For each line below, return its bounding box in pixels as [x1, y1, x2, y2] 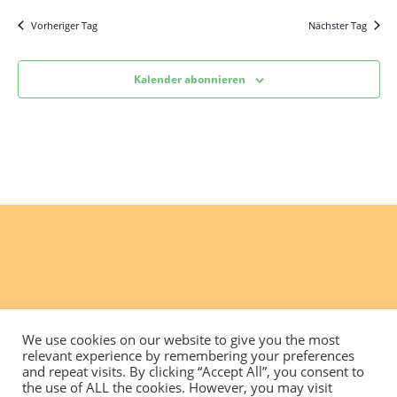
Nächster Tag [307, 19, 367, 32]
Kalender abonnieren [133, 72, 245, 87]
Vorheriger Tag [30, 19, 97, 32]
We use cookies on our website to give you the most [22, 331, 339, 348]
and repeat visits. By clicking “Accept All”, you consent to [22, 362, 364, 380]
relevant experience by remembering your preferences [22, 346, 354, 364]
